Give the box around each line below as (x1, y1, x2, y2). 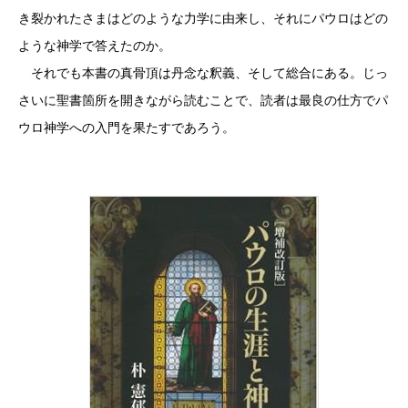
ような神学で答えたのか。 (18, 37, 171, 53)
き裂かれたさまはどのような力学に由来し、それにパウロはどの (18, 10, 388, 25)
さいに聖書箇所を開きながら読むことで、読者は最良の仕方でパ (18, 92, 388, 107)
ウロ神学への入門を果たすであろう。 (18, 119, 235, 135)
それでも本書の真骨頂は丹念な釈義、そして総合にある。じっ (18, 65, 388, 80)
